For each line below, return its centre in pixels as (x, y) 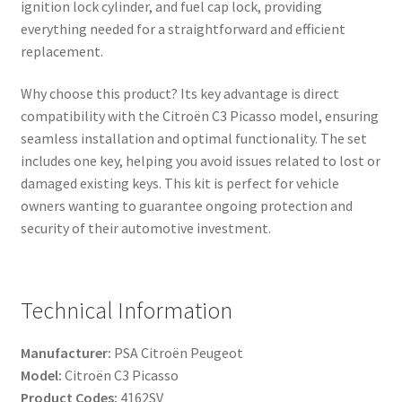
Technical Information (126, 311)
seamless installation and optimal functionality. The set (193, 139)
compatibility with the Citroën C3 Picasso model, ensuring (199, 116)
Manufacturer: (66, 353)
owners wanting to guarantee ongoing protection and (186, 206)
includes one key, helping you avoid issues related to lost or (200, 161)
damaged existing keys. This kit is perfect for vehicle (179, 184)
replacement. (61, 51)
